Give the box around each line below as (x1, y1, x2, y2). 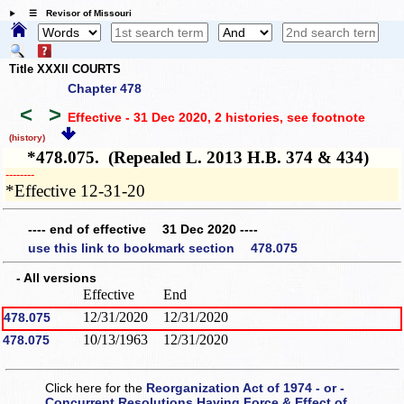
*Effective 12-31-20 (5, 181, 146, 201)
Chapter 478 (68, 81, 142, 96)
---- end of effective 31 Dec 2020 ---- (28, 221, 258, 236)
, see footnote (279, 109, 365, 124)
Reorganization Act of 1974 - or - (146, 380, 345, 395)
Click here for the (45, 380, 147, 395)
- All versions (4, 271, 96, 286)
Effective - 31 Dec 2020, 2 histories (67, 109, 280, 124)
